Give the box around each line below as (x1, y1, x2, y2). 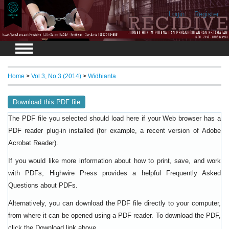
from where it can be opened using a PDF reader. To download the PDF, (8, 212, 221, 220)
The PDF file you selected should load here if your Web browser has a (8, 114, 221, 123)
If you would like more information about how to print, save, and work (8, 157, 221, 165)
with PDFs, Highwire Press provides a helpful (8, 169, 166, 177)
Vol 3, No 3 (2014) (31, 73, 81, 80)
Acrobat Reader (8, 140, 54, 147)
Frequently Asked (166, 170, 221, 177)
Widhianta (88, 73, 116, 80)
